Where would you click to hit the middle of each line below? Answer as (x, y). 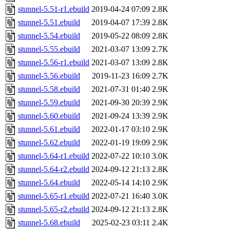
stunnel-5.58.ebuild (49, 89)
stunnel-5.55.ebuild (49, 49)
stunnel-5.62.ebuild (49, 143)
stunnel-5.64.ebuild (49, 183)
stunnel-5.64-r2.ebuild (54, 169)
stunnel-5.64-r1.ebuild (54, 156)
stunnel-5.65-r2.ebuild (54, 209)
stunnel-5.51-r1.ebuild (54, 9)
